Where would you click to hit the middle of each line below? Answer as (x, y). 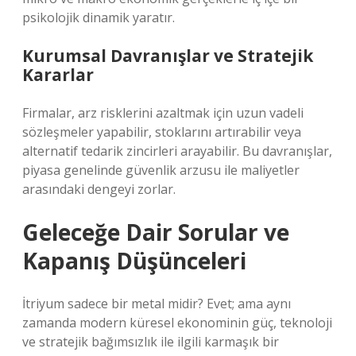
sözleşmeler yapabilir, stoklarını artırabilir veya (162, 132)
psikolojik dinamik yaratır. (99, 17)
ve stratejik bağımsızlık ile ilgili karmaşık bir (151, 342)
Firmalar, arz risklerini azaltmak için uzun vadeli (163, 113)
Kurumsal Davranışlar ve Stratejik (168, 56)
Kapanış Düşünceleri (134, 261)
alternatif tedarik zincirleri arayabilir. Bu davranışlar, (177, 151)
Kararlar (58, 75)
